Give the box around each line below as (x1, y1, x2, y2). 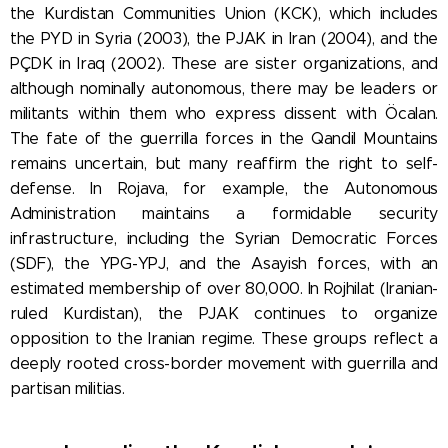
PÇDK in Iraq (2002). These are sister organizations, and (10, 53, 438, 73)
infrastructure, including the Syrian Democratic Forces (10, 228, 438, 248)
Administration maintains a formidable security (10, 203, 438, 223)
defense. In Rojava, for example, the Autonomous (10, 178, 438, 198)
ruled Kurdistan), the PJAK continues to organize (10, 303, 438, 323)
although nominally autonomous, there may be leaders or (10, 78, 438, 98)
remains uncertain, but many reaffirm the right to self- (10, 153, 438, 173)
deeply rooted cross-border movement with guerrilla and (10, 353, 438, 373)
